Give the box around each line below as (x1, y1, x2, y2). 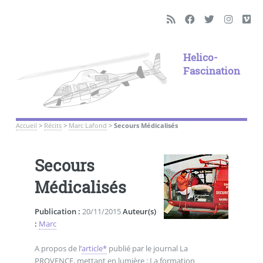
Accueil (15, 121, 37, 130)
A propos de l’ (34, 243, 82, 254)
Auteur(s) (122, 206, 156, 217)
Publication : (34, 206, 80, 217)
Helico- (183, 50, 218, 64)
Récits (43, 121, 62, 130)
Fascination (183, 64, 240, 77)
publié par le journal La (106, 243, 188, 254)
